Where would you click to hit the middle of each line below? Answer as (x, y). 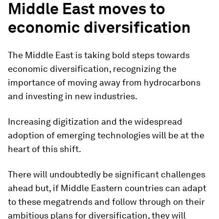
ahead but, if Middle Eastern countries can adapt (107, 188)
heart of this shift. (44, 149)
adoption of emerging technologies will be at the (106, 135)
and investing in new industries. (73, 96)
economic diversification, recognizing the (92, 68)
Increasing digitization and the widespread (95, 121)
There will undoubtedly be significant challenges (107, 174)
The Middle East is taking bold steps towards (99, 55)
